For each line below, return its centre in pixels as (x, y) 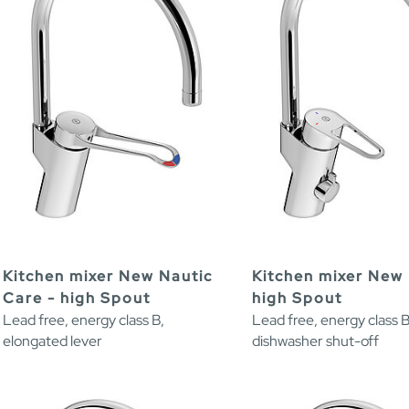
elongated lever (52, 341)
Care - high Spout (77, 299)
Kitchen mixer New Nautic (108, 277)
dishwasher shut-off (315, 341)
